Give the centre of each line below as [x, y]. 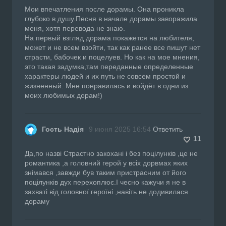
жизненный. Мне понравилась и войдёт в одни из [106, 86]
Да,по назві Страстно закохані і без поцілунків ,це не [111, 153]
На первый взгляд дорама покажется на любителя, [109, 38]
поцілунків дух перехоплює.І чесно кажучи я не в [105, 182]
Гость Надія [63, 129]
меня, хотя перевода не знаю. [75, 28]
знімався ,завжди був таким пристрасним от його [105, 172]
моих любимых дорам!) [64, 95]
